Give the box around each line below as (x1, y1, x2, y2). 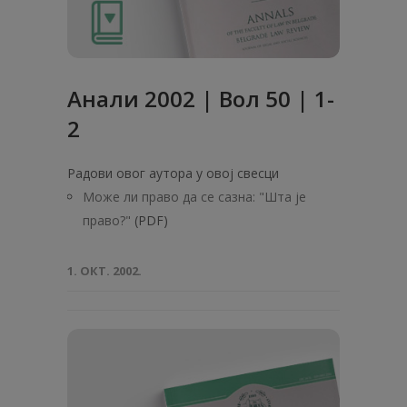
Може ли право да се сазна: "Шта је (83, 188, 306, 205)
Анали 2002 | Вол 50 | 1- (67, 84, 334, 114)
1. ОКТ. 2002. (67, 263, 142, 279)
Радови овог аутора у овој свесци (67, 164, 279, 182)
